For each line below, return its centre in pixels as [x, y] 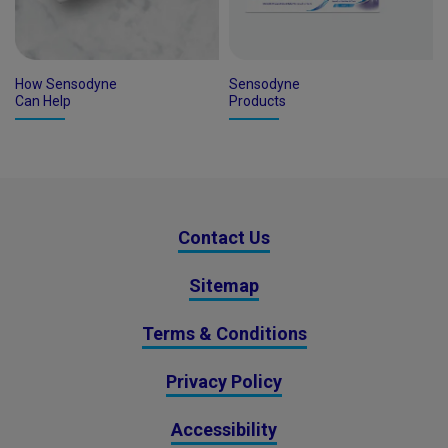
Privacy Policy [224, 382]
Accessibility [224, 430]
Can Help [43, 100]
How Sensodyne [66, 83]
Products [257, 100]
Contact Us [224, 238]
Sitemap [224, 286]
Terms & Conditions [224, 334]
